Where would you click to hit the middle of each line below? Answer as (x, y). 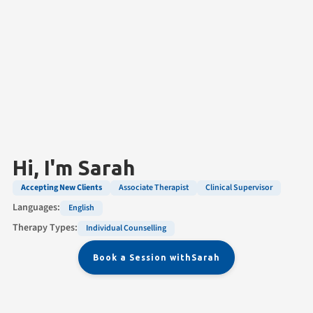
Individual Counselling (126, 228)
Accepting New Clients (61, 187)
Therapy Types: (45, 227)
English (81, 208)
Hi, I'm (43, 167)
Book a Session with (142, 257)
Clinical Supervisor (239, 187)
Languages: (36, 207)
